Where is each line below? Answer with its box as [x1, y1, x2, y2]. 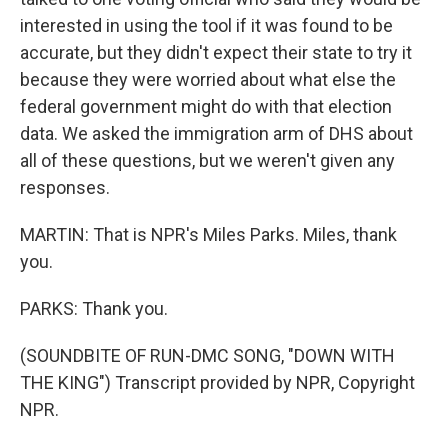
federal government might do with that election [20, 96, 392, 117]
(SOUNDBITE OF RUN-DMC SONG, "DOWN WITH [20, 345, 395, 366]
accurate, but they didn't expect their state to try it [20, 42, 412, 63]
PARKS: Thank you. [20, 298, 168, 319]
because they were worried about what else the [20, 69, 396, 90]
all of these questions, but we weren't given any [20, 150, 395, 171]
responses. [20, 177, 110, 198]
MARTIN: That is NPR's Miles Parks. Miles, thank [20, 224, 397, 245]
